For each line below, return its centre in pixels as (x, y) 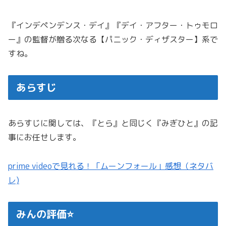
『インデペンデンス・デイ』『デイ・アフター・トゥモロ (113, 25)
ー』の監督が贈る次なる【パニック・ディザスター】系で (113, 39)
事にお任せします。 (44, 137)
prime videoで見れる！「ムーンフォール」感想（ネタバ (111, 166)
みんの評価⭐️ (45, 214)
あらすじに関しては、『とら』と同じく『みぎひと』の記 (113, 123)
